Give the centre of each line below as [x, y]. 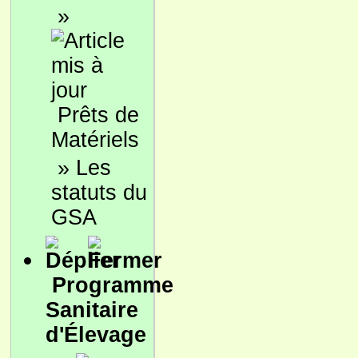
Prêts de [98, 115]
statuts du [99, 193]
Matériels [95, 140]
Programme [113, 285]
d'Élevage [96, 335]
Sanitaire [92, 310]
